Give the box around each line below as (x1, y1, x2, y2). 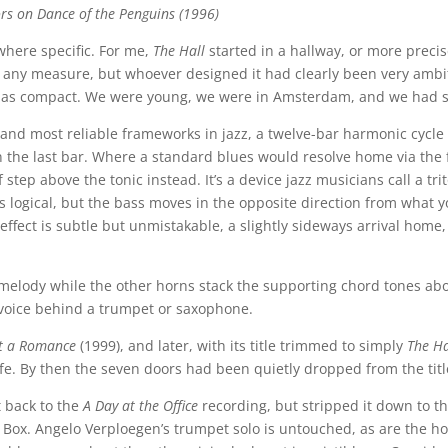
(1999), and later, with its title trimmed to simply (76, 335, 408, 355)
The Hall (153, 40, 206, 60)
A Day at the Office (83, 395, 199, 415)
